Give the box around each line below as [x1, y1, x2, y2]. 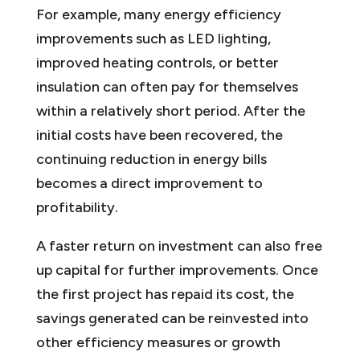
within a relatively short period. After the [35, 101, 305, 120]
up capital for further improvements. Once [35, 260, 318, 279]
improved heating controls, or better [35, 53, 279, 72]
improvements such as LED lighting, [35, 29, 271, 47]
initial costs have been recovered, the [35, 125, 283, 144]
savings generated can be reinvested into [35, 309, 309, 327]
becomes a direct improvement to [35, 174, 263, 192]
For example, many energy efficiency [35, 5, 281, 23]
